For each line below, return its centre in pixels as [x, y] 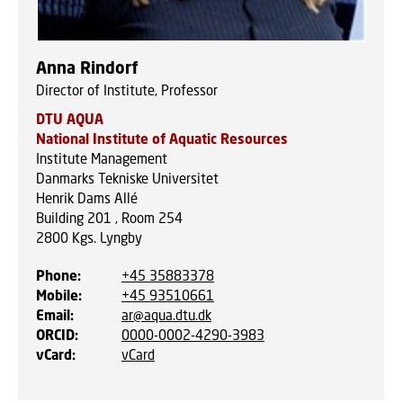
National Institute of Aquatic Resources [162, 138]
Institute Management [102, 158]
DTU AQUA [70, 118]
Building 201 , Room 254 [109, 217]
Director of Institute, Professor [127, 90]
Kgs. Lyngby [107, 237]
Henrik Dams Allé [87, 197]
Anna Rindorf [87, 67]
